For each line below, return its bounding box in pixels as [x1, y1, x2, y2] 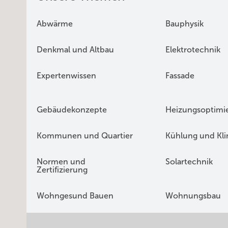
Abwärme [37, 19, 73, 28]
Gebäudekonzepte [37, 105, 107, 115]
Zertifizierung [37, 165, 88, 175]
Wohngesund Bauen [37, 191, 113, 201]
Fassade [165, 71, 194, 80]
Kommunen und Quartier [37, 131, 133, 140]
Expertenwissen [37, 71, 96, 80]
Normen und [37, 157, 85, 166]
